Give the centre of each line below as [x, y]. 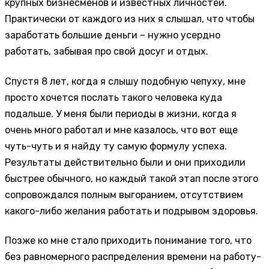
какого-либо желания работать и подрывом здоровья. [131, 211]
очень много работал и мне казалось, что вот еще [121, 130]
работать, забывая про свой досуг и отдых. [107, 52]
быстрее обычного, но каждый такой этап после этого [131, 178]
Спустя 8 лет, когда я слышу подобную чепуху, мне [125, 81]
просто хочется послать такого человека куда [113, 97]
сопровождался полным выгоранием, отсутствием [124, 195]
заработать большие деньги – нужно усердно [113, 35]
